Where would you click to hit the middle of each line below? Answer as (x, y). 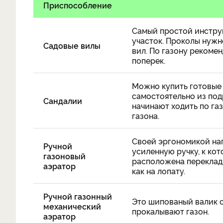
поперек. (149, 60)
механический (72, 206)
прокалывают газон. (170, 211)
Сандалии (63, 101)
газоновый (64, 156)
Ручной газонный (78, 196)
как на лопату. (159, 171)
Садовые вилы (72, 45)
